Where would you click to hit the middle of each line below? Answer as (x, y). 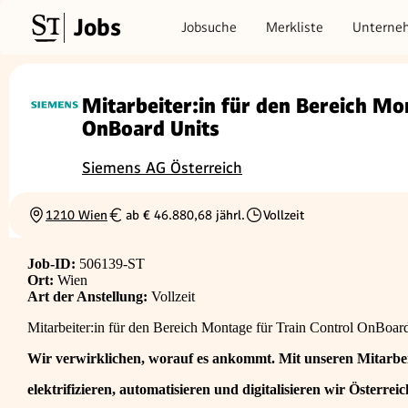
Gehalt (125, 223)
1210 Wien (76, 215)
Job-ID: (51, 264)
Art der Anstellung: (87, 297)
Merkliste (295, 27)
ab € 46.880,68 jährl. (185, 215)
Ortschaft (53, 223)
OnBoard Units (151, 129)
